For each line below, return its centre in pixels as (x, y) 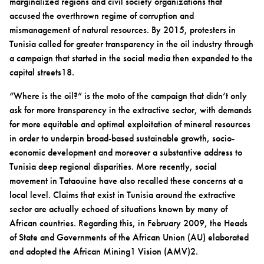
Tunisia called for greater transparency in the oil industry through (131, 44)
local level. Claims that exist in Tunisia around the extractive (123, 194)
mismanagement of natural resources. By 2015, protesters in (123, 29)
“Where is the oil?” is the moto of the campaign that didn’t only (128, 95)
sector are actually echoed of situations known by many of (118, 209)
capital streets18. (42, 72)
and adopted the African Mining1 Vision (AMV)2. (104, 251)
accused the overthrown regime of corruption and (102, 15)
